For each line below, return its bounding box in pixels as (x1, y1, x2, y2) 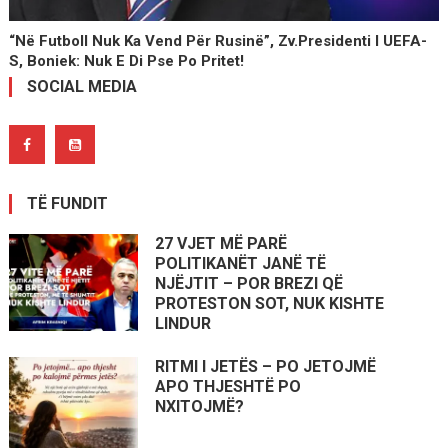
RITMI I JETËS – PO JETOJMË (155, 357, 377, 377)
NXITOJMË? (155, 397, 245, 417)
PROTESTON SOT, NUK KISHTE (155, 294, 385, 314)
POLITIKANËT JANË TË (155, 254, 327, 274)
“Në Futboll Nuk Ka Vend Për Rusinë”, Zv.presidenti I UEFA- (9, 32, 428, 51)
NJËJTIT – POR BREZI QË (155, 274, 344, 294)
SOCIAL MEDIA (26, 77, 137, 97)
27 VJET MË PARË (155, 234, 288, 254)
